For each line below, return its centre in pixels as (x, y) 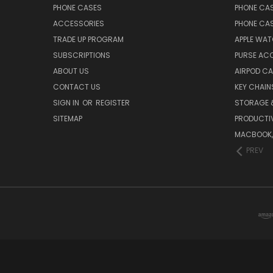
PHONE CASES (77, 7)
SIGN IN (67, 102)
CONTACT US (77, 87)
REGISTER (113, 102)
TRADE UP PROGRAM (88, 39)
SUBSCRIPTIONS (82, 55)
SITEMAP (68, 118)
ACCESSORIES (79, 23)
